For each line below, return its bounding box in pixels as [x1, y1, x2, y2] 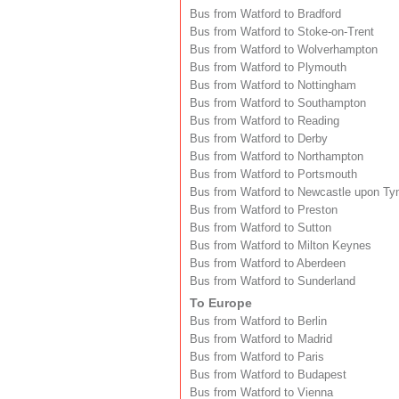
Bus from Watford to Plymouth [190, 61, 346, 74]
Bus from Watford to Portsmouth [190, 167, 357, 181]
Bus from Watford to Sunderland [190, 274, 355, 288]
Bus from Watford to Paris [190, 350, 324, 363]
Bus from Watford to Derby [190, 132, 328, 145]
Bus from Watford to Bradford [190, 7, 341, 20]
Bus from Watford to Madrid [190, 332, 332, 346]
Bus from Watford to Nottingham [190, 78, 356, 92]
